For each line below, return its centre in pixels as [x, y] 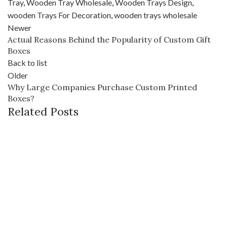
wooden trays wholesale [156, 15]
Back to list [27, 63]
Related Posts [43, 112]
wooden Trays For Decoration [59, 15]
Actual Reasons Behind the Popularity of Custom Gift [109, 40]
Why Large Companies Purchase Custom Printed [102, 87]
